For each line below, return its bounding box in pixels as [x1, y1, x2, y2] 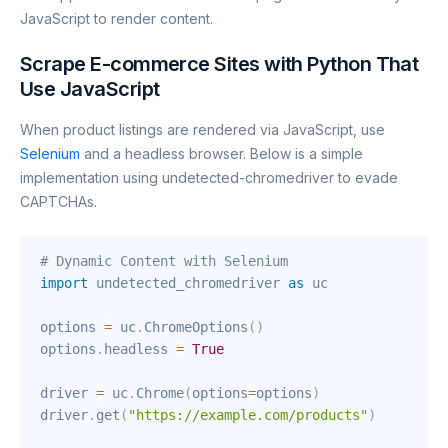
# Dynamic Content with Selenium [40, 253, 288, 270]
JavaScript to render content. [20, 10, 213, 28]
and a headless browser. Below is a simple [80, 145, 363, 163]
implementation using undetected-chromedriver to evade [20, 169, 398, 187]
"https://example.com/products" [128, 407, 368, 424]
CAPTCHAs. [20, 193, 97, 211]
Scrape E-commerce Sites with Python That [20, 52, 419, 77]
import [40, 275, 88, 292]
